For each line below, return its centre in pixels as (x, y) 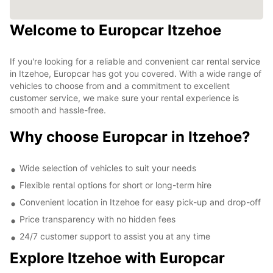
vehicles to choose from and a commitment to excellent (120, 85)
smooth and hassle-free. (58, 110)
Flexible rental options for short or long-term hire (115, 185)
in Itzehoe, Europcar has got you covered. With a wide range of (136, 73)
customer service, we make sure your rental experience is (124, 97)
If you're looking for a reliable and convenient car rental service (135, 61)
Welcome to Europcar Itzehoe (115, 30)
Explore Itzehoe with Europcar (117, 258)
